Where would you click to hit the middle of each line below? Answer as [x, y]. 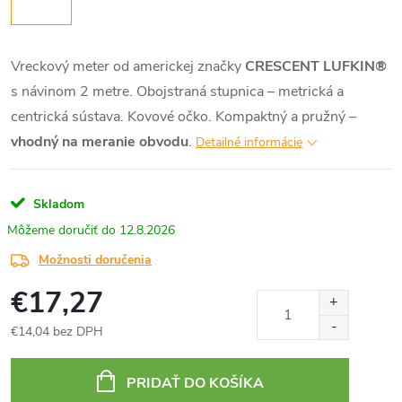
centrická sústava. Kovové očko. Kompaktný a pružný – [184, 117]
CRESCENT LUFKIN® [316, 66]
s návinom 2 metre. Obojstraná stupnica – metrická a [177, 92]
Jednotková [41, 350]
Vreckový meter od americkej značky [128, 66]
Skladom [57, 204]
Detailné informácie [249, 142]
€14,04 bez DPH [57, 332]
